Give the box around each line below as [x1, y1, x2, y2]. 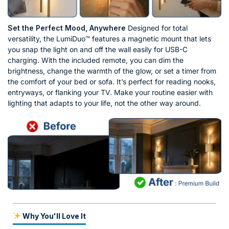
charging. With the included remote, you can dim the [8, 55, 184, 64]
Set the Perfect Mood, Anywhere [8, 23, 126, 32]
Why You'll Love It [20, 211, 86, 220]
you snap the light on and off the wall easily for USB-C [8, 44, 188, 54]
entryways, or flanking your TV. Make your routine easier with [8, 87, 213, 97]
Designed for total [126, 23, 188, 32]
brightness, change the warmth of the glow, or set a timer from [8, 66, 216, 75]
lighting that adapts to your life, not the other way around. [8, 98, 201, 107]
